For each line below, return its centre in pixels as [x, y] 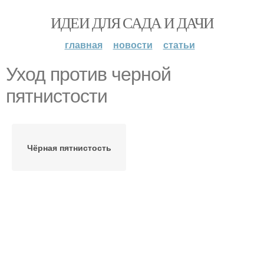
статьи [179, 44]
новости [133, 44]
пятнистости [57, 96]
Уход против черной [88, 74]
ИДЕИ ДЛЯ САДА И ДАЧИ [132, 22]
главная [83, 44]
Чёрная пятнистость [69, 147]
